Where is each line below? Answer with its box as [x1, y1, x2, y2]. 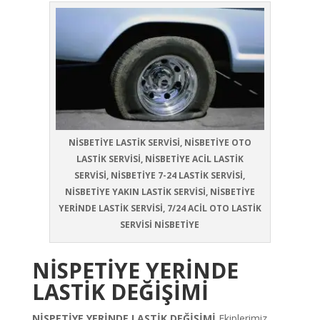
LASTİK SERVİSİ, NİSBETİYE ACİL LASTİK [76, 152, 244, 165]
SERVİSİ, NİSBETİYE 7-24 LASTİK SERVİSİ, [74, 169, 246, 181]
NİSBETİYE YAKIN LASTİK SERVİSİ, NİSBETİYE [64, 185, 255, 198]
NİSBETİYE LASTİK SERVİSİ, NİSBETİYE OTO [68, 136, 251, 149]
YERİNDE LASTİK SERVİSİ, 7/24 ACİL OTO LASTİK [58, 201, 261, 214]
